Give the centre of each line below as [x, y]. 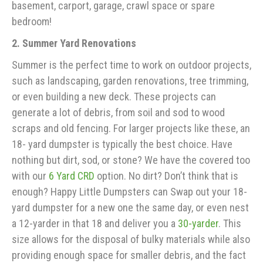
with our [30, 176]
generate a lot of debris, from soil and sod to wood [118, 113]
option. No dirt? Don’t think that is [166, 176]
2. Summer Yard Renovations [74, 43]
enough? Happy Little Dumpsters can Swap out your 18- [129, 192]
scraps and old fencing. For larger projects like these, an [131, 129]
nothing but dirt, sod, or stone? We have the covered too [131, 160]
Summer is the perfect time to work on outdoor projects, [131, 65]
